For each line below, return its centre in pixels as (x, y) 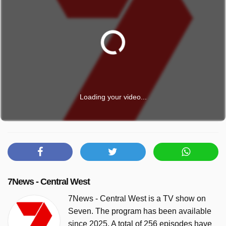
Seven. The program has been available (140, 211)
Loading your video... (113, 97)
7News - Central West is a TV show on (137, 198)
